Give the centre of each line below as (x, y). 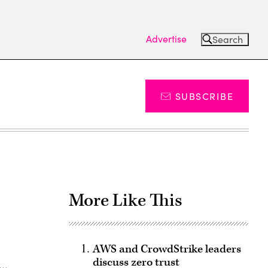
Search (228, 39)
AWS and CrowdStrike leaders (167, 249)
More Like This (125, 200)
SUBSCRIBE (204, 96)
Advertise (166, 38)
